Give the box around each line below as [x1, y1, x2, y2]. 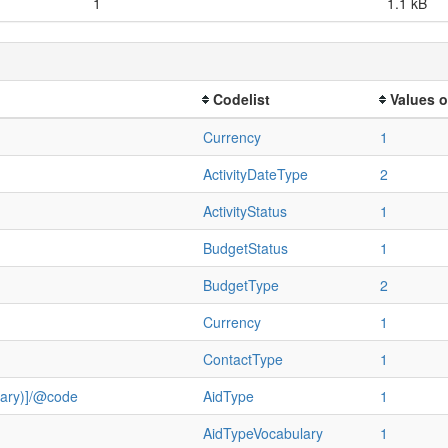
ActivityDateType [203, 163, 308, 184]
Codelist [213, 88, 270, 109]
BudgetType [203, 274, 279, 295]
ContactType [203, 348, 283, 369]
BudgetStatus [203, 237, 288, 258]
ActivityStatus [203, 200, 287, 221]
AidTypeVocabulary [203, 422, 323, 443]
